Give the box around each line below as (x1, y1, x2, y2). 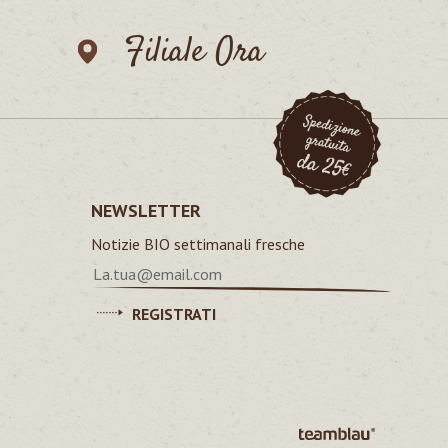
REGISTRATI (131, 304, 216, 325)
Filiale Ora (113, 28, 264, 78)
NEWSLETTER (90, 199, 201, 223)
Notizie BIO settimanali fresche (90, 234, 305, 255)
